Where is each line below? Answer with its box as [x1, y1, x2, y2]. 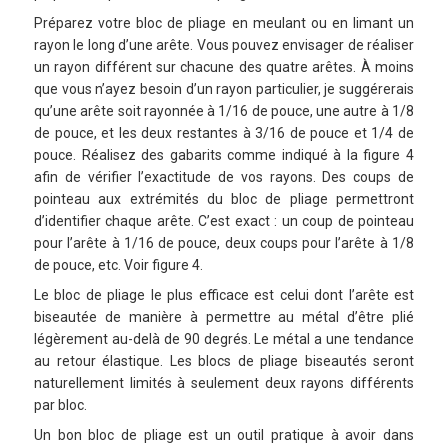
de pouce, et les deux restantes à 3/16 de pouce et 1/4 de [34, 125, 414, 142]
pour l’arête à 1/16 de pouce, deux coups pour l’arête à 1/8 [34, 235, 414, 252]
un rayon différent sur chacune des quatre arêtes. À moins [34, 59, 414, 76]
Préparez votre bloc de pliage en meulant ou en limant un [34, 15, 414, 32]
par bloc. [34, 397, 87, 414]
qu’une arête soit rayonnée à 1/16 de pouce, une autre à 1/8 [34, 103, 414, 120]
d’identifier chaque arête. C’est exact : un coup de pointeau [34, 213, 414, 230]
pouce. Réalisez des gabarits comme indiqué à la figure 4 [34, 147, 414, 164]
